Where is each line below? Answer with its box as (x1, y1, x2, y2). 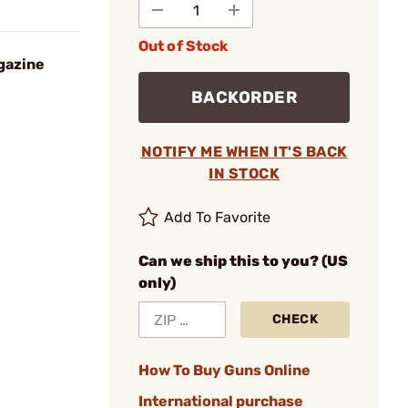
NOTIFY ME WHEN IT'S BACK (140, 143, 348, 160)
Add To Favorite (164, 209, 271, 226)
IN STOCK (209, 165, 280, 182)
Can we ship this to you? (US (138, 252, 348, 270)
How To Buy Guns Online (138, 362, 311, 379)
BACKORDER (190, 87, 298, 107)
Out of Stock (138, 37, 229, 55)
